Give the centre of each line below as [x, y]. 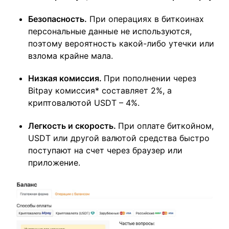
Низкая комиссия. [66, 78]
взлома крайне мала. [72, 55]
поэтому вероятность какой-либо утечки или [121, 43]
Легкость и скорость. [73, 126]
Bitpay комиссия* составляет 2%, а [100, 91]
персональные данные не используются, [110, 31]
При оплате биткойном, [166, 126]
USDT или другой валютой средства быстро [119, 138]
